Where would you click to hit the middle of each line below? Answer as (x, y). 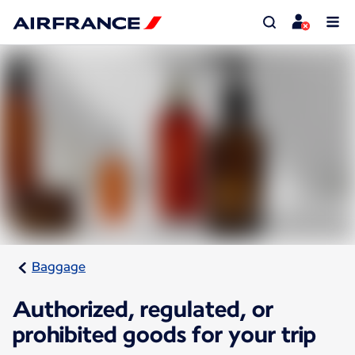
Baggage (59, 267)
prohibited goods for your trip (164, 335)
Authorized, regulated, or (143, 309)
